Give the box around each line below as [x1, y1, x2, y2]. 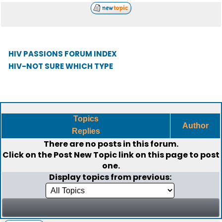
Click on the [2, 149, 54, 161]
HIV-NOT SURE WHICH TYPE [8, 61, 113, 71]
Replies [69, 127, 102, 135]
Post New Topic [54, 149, 117, 161]
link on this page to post [117, 149, 220, 161]
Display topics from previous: [49, 171, 173, 183]
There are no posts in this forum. [44, 138, 178, 150]
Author [180, 121, 211, 130]
